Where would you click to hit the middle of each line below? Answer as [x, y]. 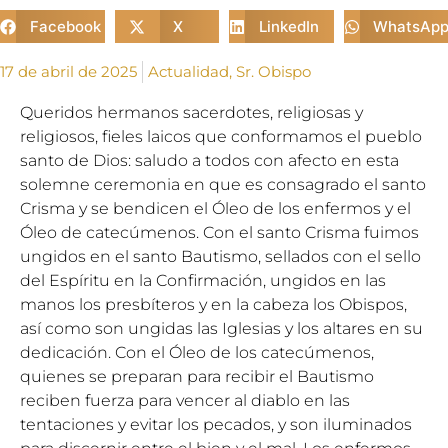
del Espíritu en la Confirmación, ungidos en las [203, 280]
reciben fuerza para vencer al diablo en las [185, 400]
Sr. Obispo [273, 71]
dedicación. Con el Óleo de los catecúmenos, [197, 352]
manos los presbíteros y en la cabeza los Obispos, [213, 304]
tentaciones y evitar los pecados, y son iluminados [216, 424]
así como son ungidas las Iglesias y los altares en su [221, 328]
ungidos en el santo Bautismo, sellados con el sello [220, 256]
